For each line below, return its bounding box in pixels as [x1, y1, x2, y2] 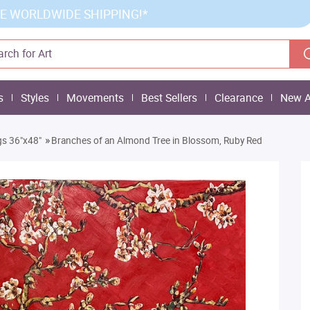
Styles [21, 90, 49, 105]
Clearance [215, 90, 263, 105]
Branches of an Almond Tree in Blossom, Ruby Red [51, 134, 262, 147]
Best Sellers [141, 90, 197, 105]
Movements [66, 90, 124, 105]
